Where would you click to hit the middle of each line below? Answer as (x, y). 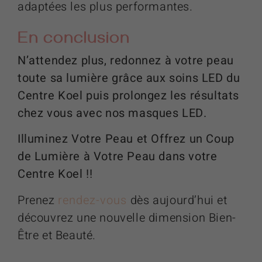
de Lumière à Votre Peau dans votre (118, 157)
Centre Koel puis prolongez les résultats (129, 95)
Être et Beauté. (57, 235)
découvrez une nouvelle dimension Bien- (127, 218)
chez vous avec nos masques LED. (112, 113)
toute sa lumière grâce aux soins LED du (129, 78)
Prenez (38, 200)
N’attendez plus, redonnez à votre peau (126, 60)
